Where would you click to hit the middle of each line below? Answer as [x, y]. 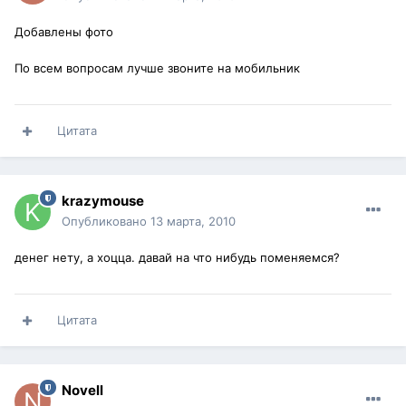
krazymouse [103, 201]
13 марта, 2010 [193, 222]
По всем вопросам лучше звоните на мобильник [157, 68]
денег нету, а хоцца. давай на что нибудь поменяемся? [177, 258]
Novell [82, 391]
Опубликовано [106, 222]
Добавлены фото [64, 32]
